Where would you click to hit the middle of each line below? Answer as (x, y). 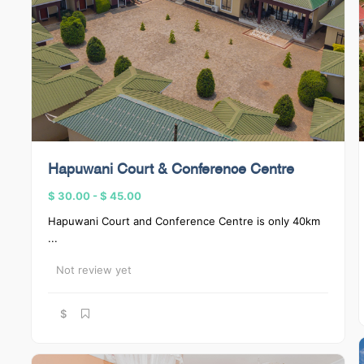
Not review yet (94, 270)
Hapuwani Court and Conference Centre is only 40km (184, 221)
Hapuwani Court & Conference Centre (171, 170)
